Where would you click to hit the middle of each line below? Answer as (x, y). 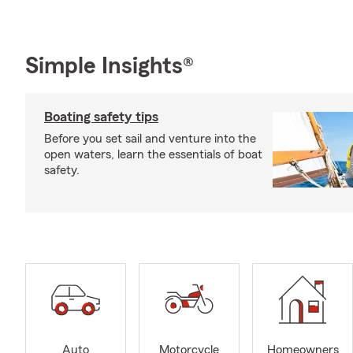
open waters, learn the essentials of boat (153, 154)
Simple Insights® (110, 66)
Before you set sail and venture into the (150, 139)
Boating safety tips (101, 117)
